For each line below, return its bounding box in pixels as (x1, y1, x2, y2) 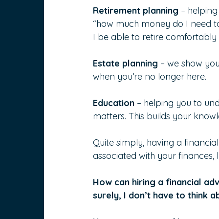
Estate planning (93, 58, 161, 69)
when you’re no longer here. (93, 71, 207, 83)
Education (93, 97, 137, 109)
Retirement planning (93, 5, 179, 17)
